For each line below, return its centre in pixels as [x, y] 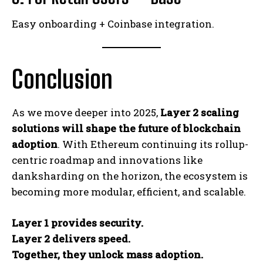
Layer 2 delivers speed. [71, 238]
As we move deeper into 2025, [86, 112]
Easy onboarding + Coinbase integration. [113, 23]
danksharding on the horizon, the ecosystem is [130, 176]
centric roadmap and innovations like [107, 160]
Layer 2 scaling [200, 112]
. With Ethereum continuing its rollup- [153, 144]
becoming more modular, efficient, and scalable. [129, 191]
